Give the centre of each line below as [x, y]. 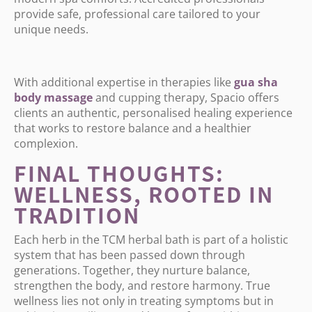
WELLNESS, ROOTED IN [144, 194]
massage [68, 97]
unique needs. [51, 29]
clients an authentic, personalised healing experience [153, 113]
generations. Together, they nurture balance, [132, 270]
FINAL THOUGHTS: [119, 173]
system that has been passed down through [130, 255]
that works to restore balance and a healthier [133, 128]
